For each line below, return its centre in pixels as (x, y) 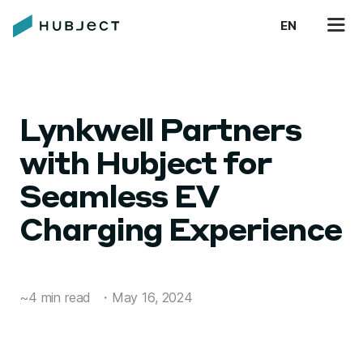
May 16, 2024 (152, 297)
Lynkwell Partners (160, 133)
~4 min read (56, 297)
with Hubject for (145, 166)
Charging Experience (180, 233)
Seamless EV (120, 199)
